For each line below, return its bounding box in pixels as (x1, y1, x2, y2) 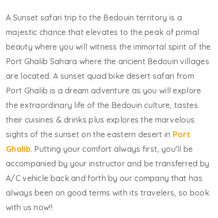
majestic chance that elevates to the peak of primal (6, 27, 200, 37)
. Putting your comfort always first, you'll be (30, 144, 193, 154)
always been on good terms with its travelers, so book (6, 188, 209, 198)
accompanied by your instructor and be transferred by (6, 159, 210, 168)
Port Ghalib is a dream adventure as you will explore (6, 86, 201, 95)
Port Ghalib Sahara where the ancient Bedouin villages (6, 56, 209, 66)
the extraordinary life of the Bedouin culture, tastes (6, 100, 198, 110)
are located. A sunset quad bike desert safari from (6, 71, 194, 81)
